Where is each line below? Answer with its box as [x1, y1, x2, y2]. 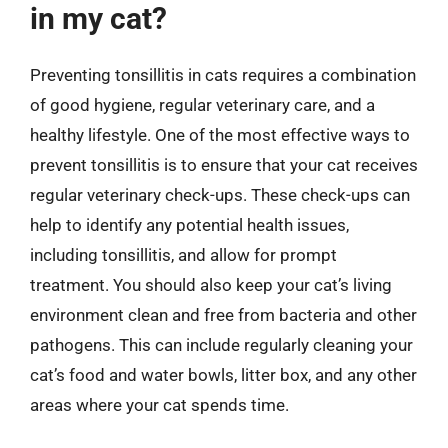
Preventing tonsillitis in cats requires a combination [30, 65, 416, 85]
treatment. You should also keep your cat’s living [30, 275, 392, 295]
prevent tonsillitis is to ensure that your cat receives [30, 155, 418, 175]
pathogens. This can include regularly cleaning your [30, 335, 413, 355]
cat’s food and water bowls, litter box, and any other [30, 365, 417, 385]
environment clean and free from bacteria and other [30, 305, 417, 325]
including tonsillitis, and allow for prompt [30, 245, 337, 265]
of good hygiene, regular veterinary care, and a [30, 95, 375, 115]
